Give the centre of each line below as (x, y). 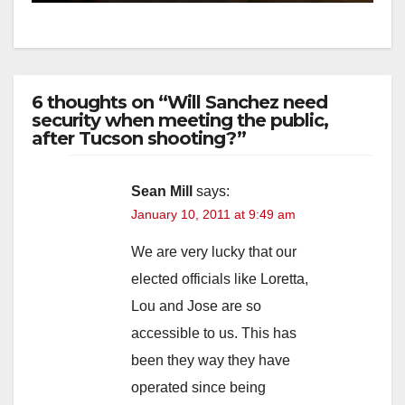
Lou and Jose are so (196, 306)
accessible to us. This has (214, 333)
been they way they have (211, 360)
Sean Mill (162, 191)
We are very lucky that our (214, 251)
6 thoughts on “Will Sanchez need (179, 102)
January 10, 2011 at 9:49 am (213, 214)
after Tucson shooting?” (139, 138)
